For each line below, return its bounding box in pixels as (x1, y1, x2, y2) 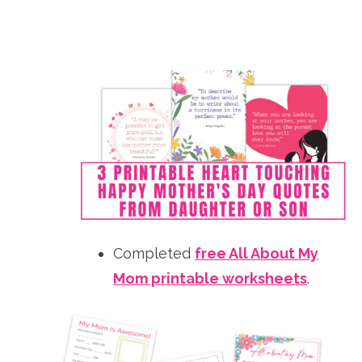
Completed (113, 244, 195, 262)
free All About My (195, 244, 318, 262)
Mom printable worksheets (113, 269, 307, 287)
